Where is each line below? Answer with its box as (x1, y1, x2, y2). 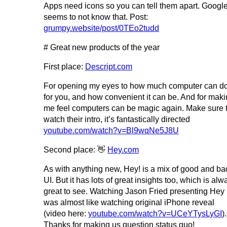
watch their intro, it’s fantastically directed (44, 115, 190, 124)
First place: (44, 62, 85, 71)
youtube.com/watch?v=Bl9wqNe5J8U (44, 126, 179, 135)
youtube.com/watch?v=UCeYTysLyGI (88, 209, 222, 218)
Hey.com (107, 145, 139, 155)
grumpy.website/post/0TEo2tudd (44, 24, 159, 33)
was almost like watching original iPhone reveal (44, 198, 214, 207)
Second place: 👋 (44, 145, 107, 155)
